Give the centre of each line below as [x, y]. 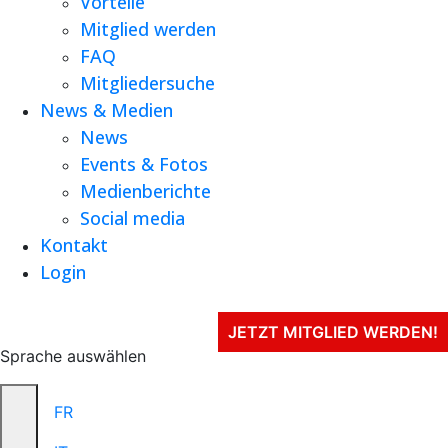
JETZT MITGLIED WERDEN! [333, 331]
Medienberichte [145, 190]
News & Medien [106, 109]
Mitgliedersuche [147, 82]
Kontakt [74, 244]
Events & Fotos [144, 163]
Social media [132, 217]
